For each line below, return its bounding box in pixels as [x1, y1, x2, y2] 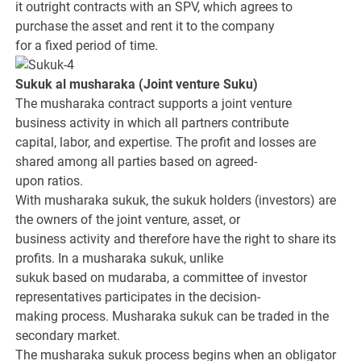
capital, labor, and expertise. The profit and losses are [15, 135, 317, 151]
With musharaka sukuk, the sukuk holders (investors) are [15, 193, 337, 209]
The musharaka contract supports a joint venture [15, 96, 293, 112]
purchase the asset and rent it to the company [15, 19, 276, 35]
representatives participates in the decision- [15, 289, 261, 305]
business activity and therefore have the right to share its [15, 231, 337, 247]
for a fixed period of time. [15, 38, 159, 54]
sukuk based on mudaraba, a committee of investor [15, 270, 308, 286]
